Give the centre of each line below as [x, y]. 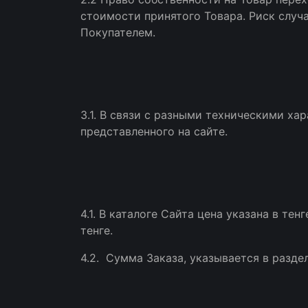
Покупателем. [118, 32]
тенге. [97, 230]
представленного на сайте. [154, 131]
